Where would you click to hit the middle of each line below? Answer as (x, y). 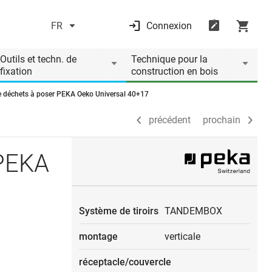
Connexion (169, 26)
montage (98, 236)
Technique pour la (169, 59)
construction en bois (175, 71)
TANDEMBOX (193, 211)
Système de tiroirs (119, 211)
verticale (182, 236)
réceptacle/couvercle (125, 262)
